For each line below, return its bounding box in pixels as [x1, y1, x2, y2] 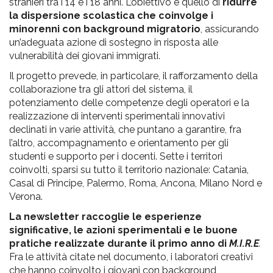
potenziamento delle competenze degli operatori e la [9, 96, 249, 108]
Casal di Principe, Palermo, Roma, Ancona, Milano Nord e [9, 177, 262, 189]
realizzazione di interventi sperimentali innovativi [9, 110, 225, 122]
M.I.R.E [229, 237, 259, 249]
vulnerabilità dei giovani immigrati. [9, 49, 160, 62]
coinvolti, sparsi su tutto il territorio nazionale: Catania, [9, 163, 249, 175]
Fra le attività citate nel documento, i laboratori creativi [9, 250, 253, 263]
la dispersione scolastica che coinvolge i [9, 9, 213, 21]
